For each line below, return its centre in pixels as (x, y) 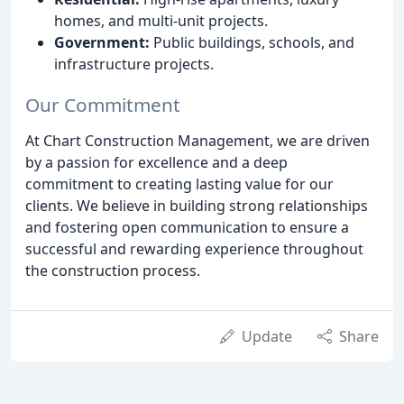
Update (267, 336)
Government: (102, 43)
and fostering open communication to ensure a (187, 227)
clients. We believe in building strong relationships (197, 205)
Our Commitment (103, 104)
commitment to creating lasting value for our (179, 184)
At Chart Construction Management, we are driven (197, 140)
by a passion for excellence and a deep (156, 162)
